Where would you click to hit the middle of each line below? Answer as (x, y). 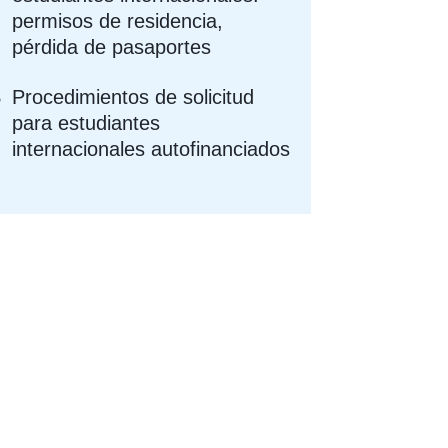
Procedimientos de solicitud (133, 96)
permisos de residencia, (118, 20)
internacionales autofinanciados (151, 148)
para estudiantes (86, 122)
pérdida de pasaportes (112, 46)
